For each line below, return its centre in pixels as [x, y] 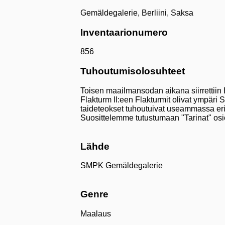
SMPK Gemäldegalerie [122, 166]
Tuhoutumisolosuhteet [133, 71]
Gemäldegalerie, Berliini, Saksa [137, 13]
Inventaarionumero [124, 32]
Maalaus [96, 213]
